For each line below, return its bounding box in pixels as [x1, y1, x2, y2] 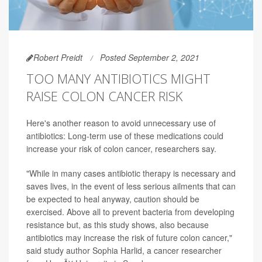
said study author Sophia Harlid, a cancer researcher [26, 244, 222, 256]
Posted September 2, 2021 [100, 51, 199, 63]
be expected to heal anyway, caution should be [26, 192, 199, 205]
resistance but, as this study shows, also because [26, 218, 209, 230]
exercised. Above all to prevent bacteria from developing [26, 205, 235, 218]
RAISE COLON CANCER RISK [26, 87, 182, 105]
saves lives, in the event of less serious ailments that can [26, 180, 236, 192]
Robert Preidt [33, 51, 82, 63]
